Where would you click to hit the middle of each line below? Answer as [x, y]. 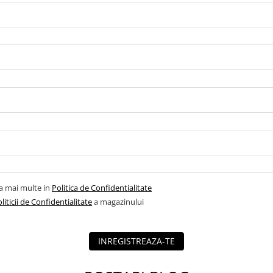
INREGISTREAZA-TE [136, 241]
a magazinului [118, 202]
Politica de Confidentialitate [102, 188]
